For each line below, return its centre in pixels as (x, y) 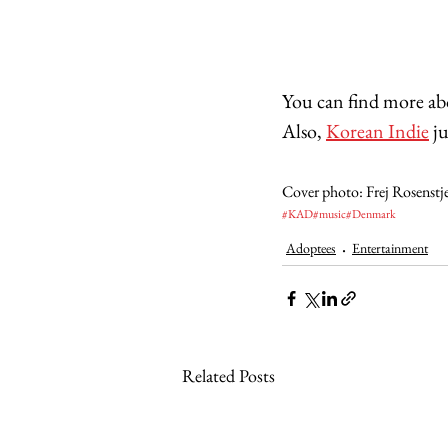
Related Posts (228, 375)
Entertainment (390, 247)
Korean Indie (377, 130)
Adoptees (311, 247)
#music (329, 213)
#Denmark (371, 213)
